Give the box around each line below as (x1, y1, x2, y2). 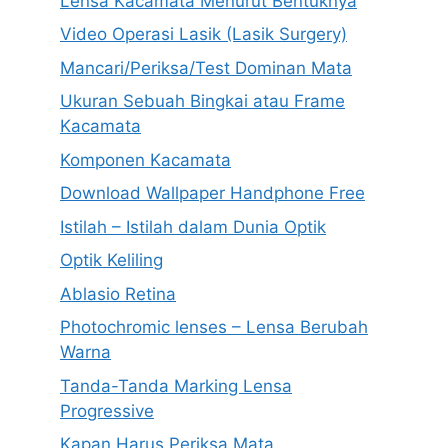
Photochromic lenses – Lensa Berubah (60, 317, 368, 338)
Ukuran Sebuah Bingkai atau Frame (60, 91, 345, 112)
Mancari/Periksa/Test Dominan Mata (60, 57, 352, 78)
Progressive (60, 400, 154, 421)
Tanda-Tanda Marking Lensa (60, 375, 292, 396)
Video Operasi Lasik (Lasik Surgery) (60, 24, 347, 45)
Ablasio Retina (60, 283, 176, 304)
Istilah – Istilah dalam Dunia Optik (60, 216, 326, 237)
